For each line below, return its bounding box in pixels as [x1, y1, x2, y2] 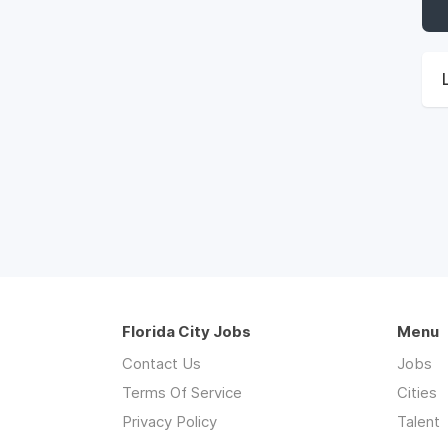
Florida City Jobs [122, 322, 251, 341]
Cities [397, 383, 437, 402]
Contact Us [122, 354, 201, 373]
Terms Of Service [122, 383, 242, 402]
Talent [397, 412, 440, 431]
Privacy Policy [122, 412, 217, 431]
